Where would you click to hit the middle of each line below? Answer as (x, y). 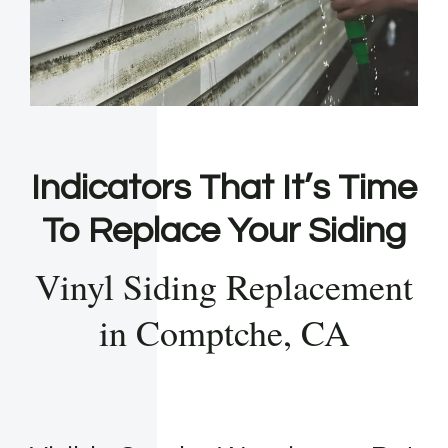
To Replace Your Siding (224, 231)
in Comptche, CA (224, 332)
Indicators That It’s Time (224, 188)
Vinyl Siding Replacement (224, 286)
